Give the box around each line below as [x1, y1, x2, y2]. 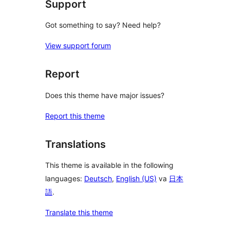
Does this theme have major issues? [45, 90, 164, 100]
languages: [45, 174, 84, 183]
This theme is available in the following [45, 161, 174, 170]
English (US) [116, 174, 157, 183]
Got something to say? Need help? [45, 21, 161, 30]
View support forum [45, 41, 111, 50]
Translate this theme [45, 208, 113, 217]
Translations [45, 138, 106, 150]
